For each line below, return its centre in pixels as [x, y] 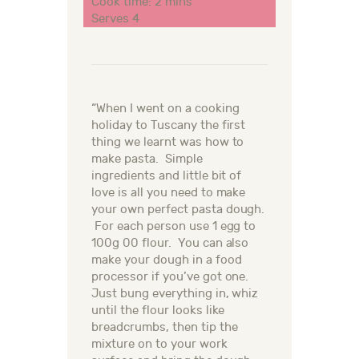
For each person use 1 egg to [174, 227]
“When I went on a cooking [165, 109]
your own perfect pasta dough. [178, 210]
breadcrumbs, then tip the [165, 328]
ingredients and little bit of [167, 176]
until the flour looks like [158, 311]
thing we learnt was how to [168, 143]
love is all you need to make [169, 193]
